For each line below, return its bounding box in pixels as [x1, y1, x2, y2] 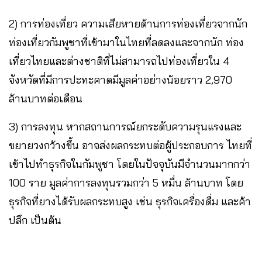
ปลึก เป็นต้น [9, 213, 61, 227]
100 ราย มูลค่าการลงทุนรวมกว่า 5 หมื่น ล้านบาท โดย [9, 175, 243, 189]
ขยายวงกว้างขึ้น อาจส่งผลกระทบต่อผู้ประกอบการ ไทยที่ [9, 138, 252, 152]
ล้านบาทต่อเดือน [9, 91, 82, 105]
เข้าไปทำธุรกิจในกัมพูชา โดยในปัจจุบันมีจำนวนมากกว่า [9, 157, 250, 171]
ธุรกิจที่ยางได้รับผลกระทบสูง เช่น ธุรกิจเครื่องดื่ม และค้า [9, 194, 251, 208]
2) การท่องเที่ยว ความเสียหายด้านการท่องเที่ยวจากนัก [9, 16, 247, 30]
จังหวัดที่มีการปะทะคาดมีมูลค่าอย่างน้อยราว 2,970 [9, 73, 232, 87]
